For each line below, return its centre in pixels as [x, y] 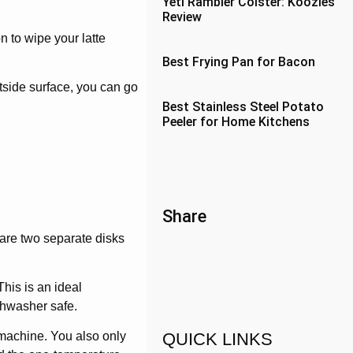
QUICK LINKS [218, 339]
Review [182, 17]
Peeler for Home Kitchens [236, 122]
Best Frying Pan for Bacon [239, 62]
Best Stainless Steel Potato [243, 107]
